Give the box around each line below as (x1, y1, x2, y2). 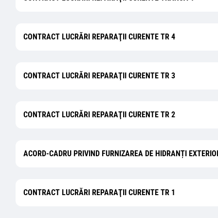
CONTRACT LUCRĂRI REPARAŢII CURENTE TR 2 (23, 110, 175, 119)
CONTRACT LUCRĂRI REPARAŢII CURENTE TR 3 (23, 71, 175, 80)
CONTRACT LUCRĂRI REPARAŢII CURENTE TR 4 (23, 32, 175, 41)
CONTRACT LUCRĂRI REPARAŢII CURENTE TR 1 (23, 188, 175, 197)
